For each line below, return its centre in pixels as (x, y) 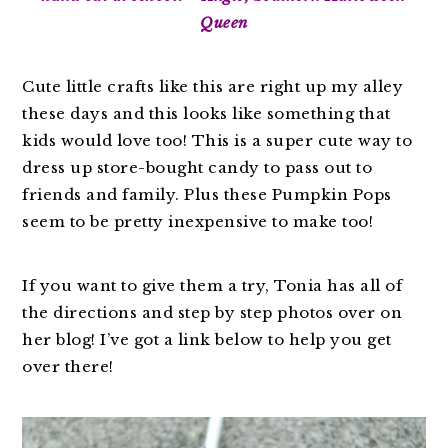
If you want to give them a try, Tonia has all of (212, 285)
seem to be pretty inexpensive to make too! (198, 221)
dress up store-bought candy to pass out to (197, 167)
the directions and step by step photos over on (212, 312)
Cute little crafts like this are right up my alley (213, 86)
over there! (68, 366)
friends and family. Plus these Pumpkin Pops (207, 194)
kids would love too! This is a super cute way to (217, 140)
